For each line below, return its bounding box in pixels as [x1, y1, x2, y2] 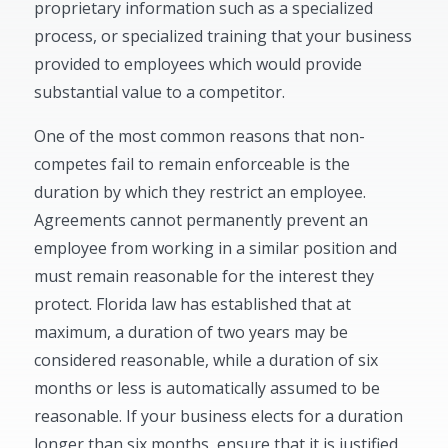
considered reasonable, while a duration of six [34, 349, 379, 371]
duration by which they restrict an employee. [34, 181, 367, 203]
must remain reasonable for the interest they [34, 265, 375, 287]
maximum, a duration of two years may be [34, 321, 349, 343]
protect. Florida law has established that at [34, 293, 352, 315]
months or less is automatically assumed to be [34, 377, 381, 399]
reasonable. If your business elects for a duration [34, 405, 404, 427]
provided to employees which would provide [34, 53, 363, 75]
